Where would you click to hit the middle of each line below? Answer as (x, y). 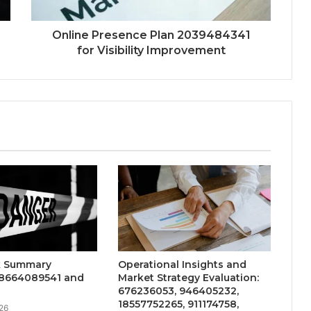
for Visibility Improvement (151, 50)
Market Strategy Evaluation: (188, 277)
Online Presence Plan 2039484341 (151, 35)
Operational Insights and (182, 264)
